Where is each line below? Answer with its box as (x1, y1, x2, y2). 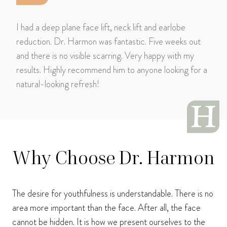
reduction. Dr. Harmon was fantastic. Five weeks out (16, 35, 201, 49)
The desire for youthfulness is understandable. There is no (12, 187, 213, 201)
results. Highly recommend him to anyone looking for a (16, 63, 207, 77)
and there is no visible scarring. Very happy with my (16, 49, 194, 63)
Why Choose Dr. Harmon (12, 146, 215, 170)
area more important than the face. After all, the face (12, 201, 201, 215)
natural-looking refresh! (16, 78, 99, 91)
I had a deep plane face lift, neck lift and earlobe (16, 21, 185, 34)
